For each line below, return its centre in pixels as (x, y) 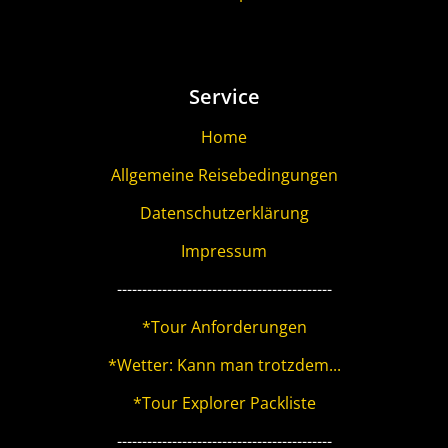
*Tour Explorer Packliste (224, 403)
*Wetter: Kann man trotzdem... (224, 365)
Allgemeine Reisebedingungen (224, 175)
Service (224, 97)
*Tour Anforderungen (224, 327)
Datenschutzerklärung (224, 213)
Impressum (224, 251)
